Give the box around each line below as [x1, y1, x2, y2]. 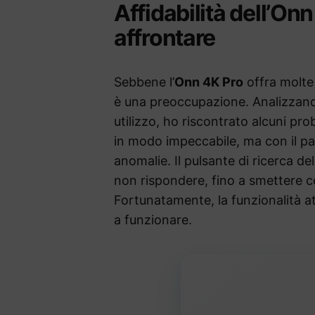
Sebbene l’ [114, 75, 174, 90]
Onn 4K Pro [174, 75, 243, 90]
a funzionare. [114, 212, 192, 228]
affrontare [114, 24, 216, 52]
